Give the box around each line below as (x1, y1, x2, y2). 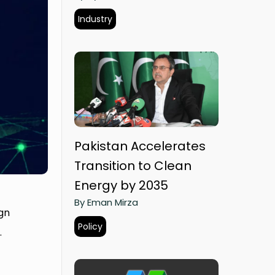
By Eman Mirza (74, 196, 138, 209)
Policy (78, 220, 103, 233)
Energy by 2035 (74, 177, 168, 195)
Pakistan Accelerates (74, 137, 206, 155)
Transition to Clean (74, 157, 192, 175)
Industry (78, 13, 112, 26)
